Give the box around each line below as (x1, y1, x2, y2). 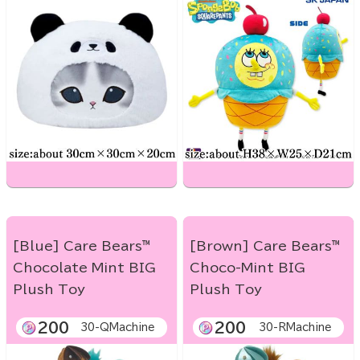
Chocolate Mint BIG (13, 261, 156, 275)
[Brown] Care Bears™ (190, 239, 340, 253)
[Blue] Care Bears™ (13, 239, 150, 253)
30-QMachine (80, 322, 155, 333)
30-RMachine (259, 322, 332, 333)
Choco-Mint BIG (190, 261, 305, 275)
